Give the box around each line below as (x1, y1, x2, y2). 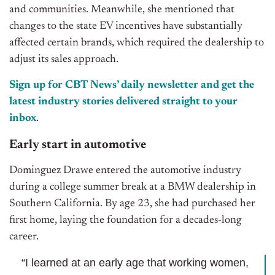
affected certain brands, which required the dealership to (9, 37, 264, 49)
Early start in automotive (9, 139, 146, 152)
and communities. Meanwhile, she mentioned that (9, 4, 234, 16)
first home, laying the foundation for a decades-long (9, 215, 242, 227)
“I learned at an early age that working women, (21, 257, 249, 269)
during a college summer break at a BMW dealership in (9, 182, 256, 193)
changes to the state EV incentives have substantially (9, 21, 242, 33)
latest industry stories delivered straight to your (9, 96, 238, 108)
